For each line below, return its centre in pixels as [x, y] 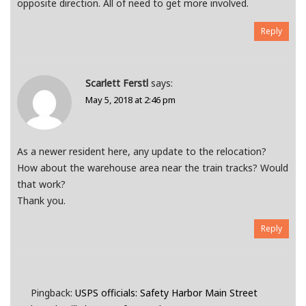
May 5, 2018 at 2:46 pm [130, 100]
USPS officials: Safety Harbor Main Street [166, 293]
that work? [41, 184]
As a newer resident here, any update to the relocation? [142, 152]
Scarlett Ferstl [117, 83]
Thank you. [41, 201]
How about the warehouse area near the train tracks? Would [153, 168]
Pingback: [53, 293]
